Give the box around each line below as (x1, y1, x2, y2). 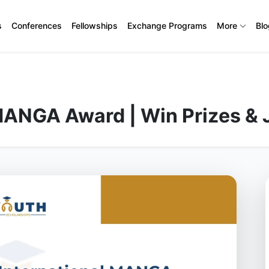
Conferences (11, 20, 62, 31)
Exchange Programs (127, 20, 208, 31)
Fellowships (71, 20, 118, 31)
